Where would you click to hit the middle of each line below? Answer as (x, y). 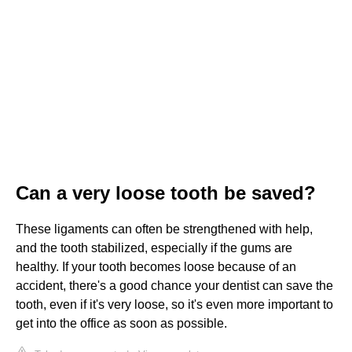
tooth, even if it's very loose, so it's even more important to (174, 304)
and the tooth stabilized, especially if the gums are (154, 247)
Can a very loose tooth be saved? (166, 192)
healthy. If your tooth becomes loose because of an (156, 266)
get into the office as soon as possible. (121, 323)
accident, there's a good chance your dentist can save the (174, 285)
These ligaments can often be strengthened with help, (164, 229)
